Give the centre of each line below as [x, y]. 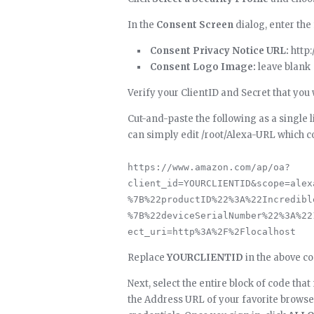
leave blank [283, 67]
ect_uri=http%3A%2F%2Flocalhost [212, 232]
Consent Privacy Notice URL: [219, 51]
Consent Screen [195, 25]
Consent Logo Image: [203, 67]
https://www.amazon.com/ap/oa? [209, 167]
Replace [147, 258]
